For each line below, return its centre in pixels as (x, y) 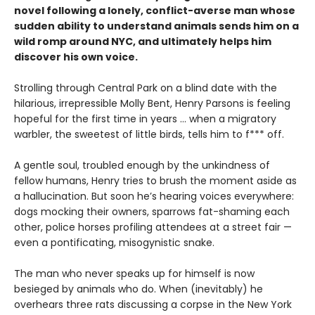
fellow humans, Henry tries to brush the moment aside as (155, 180)
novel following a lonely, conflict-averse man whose (155, 10)
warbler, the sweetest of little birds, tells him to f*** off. (152, 134)
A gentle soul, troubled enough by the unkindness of (142, 165)
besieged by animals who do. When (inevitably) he (139, 289)
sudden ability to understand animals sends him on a (156, 26)
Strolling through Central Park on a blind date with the (146, 88)
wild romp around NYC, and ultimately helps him (143, 41)
